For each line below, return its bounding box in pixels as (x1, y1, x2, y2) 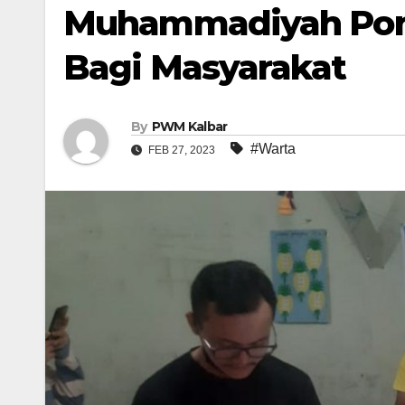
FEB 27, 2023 (146, 144, 218, 157)
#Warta (250, 141, 296, 157)
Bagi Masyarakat (63, 46, 346, 89)
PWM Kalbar (151, 118, 228, 136)
